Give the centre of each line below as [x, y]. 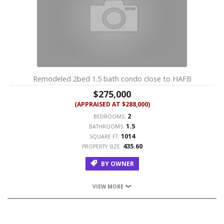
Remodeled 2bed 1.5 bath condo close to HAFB [112, 78]
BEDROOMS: [110, 116]
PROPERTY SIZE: [102, 146]
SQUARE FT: [105, 136]
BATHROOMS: [107, 126]
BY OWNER [116, 164]
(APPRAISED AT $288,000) [112, 104]
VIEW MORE [108, 186]
